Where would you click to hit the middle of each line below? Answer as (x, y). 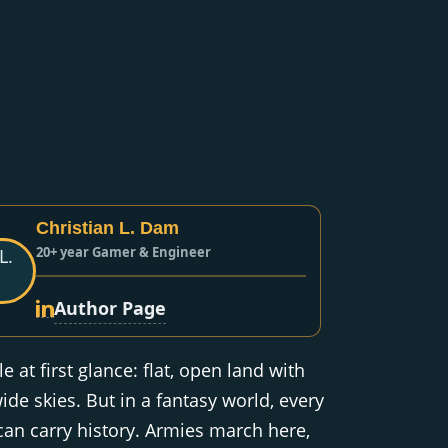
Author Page (110, 307)
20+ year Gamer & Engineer (124, 251)
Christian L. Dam (108, 227)
